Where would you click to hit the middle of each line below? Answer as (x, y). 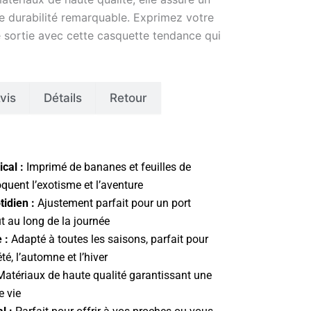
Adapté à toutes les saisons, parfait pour (108, 239)
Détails (63, 98)
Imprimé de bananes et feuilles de (107, 167)
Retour (128, 98)
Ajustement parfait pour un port (113, 203)
